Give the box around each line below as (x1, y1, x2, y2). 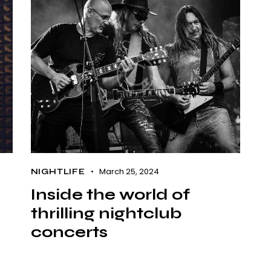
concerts (30, 222, 108, 241)
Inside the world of (30, 184, 190, 204)
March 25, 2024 (99, 165, 160, 177)
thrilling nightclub (30, 203, 181, 223)
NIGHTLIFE (30, 166, 85, 177)
